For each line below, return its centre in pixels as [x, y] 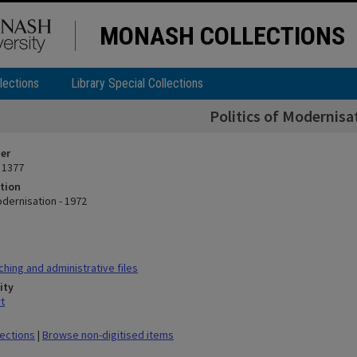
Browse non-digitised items [108, 335]
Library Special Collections [137, 83]
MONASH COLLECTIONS [222, 36]
